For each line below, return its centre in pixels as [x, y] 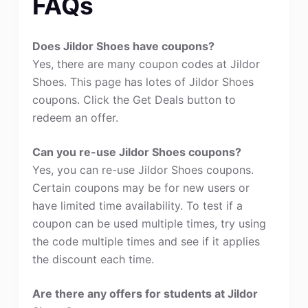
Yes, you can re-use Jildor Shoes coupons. [143, 170]
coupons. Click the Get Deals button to [134, 100]
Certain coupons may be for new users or [141, 188]
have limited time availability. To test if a [137, 206]
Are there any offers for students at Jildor [145, 294]
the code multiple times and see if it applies [146, 241]
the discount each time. [93, 259]
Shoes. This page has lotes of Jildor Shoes [143, 82]
